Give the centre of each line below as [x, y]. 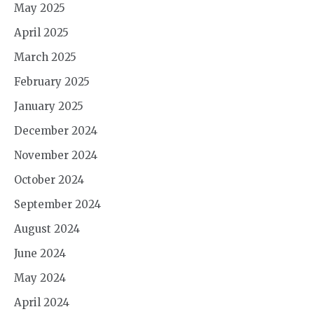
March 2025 [45, 57]
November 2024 [56, 155]
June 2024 [40, 253]
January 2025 [49, 106]
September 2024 [57, 204]
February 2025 [52, 81]
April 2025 [41, 32]
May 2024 [40, 278]
